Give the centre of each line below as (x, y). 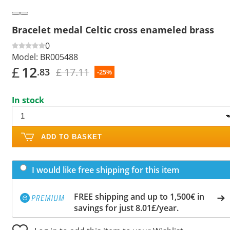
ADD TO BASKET (72, 137)
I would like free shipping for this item (106, 170)
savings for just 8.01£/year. (126, 208)
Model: (25, 57)
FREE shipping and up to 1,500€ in (139, 196)
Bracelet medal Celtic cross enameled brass (113, 30)
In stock (28, 100)
